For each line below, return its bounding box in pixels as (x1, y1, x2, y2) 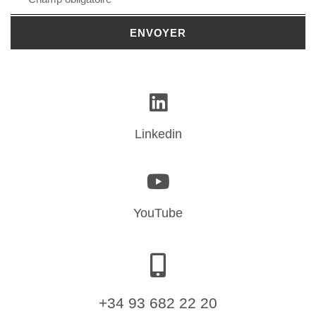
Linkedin (134, 127, 182, 141)
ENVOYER (130, 27, 186, 39)
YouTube (133, 206, 183, 220)
